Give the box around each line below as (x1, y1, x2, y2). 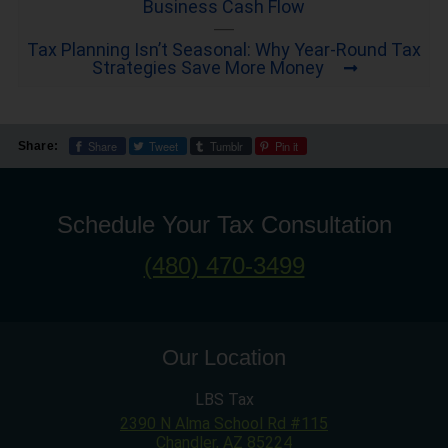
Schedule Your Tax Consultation (56, 210, 392, 238)
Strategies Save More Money (91, 57, 324, 79)
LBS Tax (194, 389, 254, 409)
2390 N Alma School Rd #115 (120, 413, 328, 433)
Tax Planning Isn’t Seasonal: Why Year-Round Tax (27, 39, 421, 61)
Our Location (162, 344, 286, 370)
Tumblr (209, 137, 243, 154)
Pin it (274, 137, 298, 154)
